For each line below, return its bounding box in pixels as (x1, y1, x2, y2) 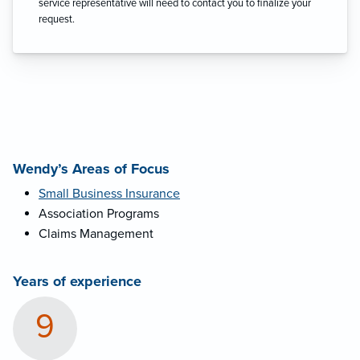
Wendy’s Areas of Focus (13, 159, 170, 178)
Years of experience (13, 272, 141, 290)
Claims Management (39, 225, 153, 242)
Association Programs (39, 205, 159, 222)
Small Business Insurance (39, 185, 180, 202)
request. (39, 12, 75, 26)
